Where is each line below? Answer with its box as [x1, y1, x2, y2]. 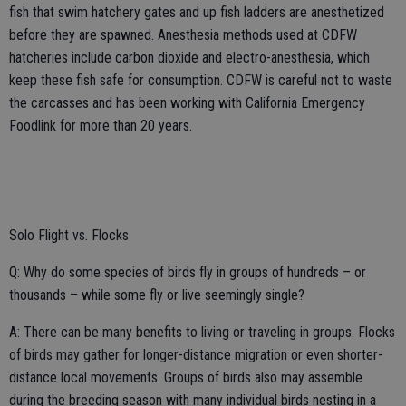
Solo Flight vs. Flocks [9, 226, 129, 244]
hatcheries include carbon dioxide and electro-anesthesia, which [9, 48, 370, 66]
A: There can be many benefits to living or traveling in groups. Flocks [9, 323, 395, 341]
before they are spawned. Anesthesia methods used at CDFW [9, 25, 357, 43]
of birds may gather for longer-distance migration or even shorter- [9, 345, 382, 363]
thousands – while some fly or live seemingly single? [9, 285, 304, 304]
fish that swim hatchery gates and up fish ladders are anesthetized [9, 3, 384, 21]
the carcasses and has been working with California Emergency [9, 93, 365, 111]
